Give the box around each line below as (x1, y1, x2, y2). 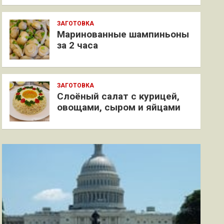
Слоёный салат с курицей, (57, 90, 180, 102)
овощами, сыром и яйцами (57, 101, 181, 113)
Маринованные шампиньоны (57, 28, 189, 40)
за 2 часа (57, 39, 98, 51)
